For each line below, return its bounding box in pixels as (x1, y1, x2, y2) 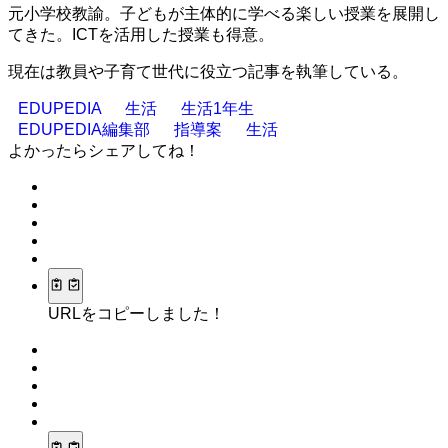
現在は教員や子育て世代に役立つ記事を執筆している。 (8, 62, 408, 80)
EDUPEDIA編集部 (18, 120, 154, 138)
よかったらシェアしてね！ (8, 141, 200, 159)
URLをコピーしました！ (48, 305, 225, 323)
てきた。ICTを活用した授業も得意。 (8, 25, 274, 43)
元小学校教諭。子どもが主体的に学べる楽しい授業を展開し (8, 4, 440, 22)
